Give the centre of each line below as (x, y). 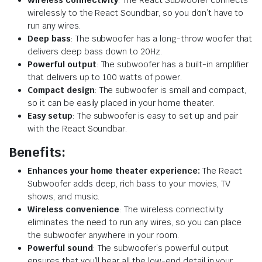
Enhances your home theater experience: (114, 170)
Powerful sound (60, 248)
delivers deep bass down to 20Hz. (95, 51)
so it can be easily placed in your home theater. (121, 103)
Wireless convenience (74, 209)
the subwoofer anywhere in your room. (103, 235)
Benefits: (37, 152)
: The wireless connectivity (171, 209)
